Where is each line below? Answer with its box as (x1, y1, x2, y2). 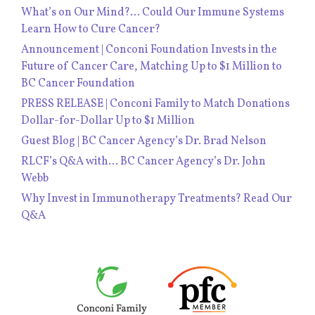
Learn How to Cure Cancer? (21, 22, 160, 38)
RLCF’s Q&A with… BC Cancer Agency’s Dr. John (21, 154, 266, 170)
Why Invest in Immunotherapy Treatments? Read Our (21, 191, 292, 207)
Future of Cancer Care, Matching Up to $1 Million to (21, 59, 282, 75)
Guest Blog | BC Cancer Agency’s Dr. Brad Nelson (21, 134, 266, 150)
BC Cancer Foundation (21, 76, 135, 92)
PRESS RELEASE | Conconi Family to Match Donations (21, 96, 290, 112)
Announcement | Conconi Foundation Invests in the (21, 42, 277, 58)
